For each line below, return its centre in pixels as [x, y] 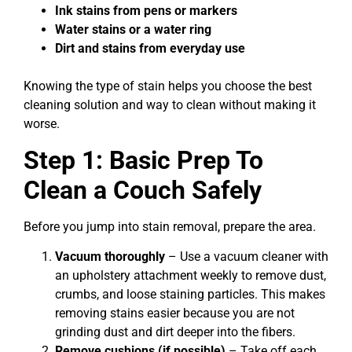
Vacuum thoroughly [110, 256]
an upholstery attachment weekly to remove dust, [191, 275]
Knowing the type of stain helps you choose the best [168, 86]
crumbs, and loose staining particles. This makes [190, 294]
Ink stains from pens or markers [146, 11]
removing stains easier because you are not [175, 313]
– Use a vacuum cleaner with [247, 256]
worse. [42, 124]
